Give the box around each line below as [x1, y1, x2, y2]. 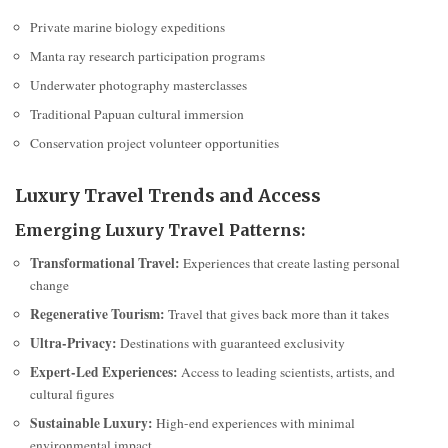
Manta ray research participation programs [30, 46, 265, 65]
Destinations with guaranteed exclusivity [117, 334, 345, 353]
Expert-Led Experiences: [30, 362, 178, 383]
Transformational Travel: [30, 253, 180, 274]
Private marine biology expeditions [30, 17, 225, 36]
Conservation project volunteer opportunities [30, 133, 279, 152]
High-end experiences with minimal [153, 414, 355, 433]
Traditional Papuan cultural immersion [30, 104, 244, 123]
